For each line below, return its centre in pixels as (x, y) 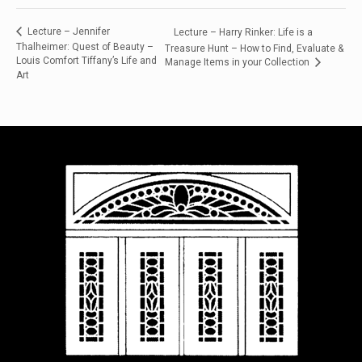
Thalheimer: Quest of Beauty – (85, 46)
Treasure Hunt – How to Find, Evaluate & (255, 48)
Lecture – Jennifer (67, 32)
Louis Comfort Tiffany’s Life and (86, 60)
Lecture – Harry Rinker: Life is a (244, 33)
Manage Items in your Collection (239, 62)
